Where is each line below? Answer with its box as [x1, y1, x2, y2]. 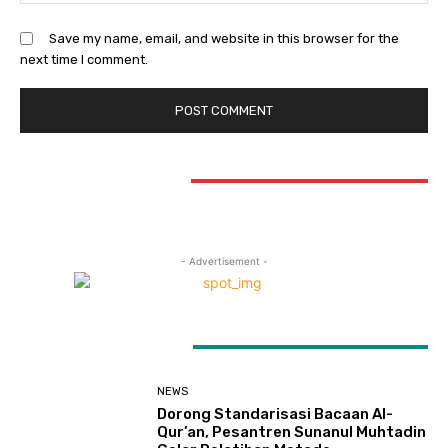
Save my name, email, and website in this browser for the [49, 30, 399, 46]
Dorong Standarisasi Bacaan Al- [157, 405, 394, 424]
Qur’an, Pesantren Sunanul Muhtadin [157, 423, 427, 442]
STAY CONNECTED [20, 170, 171, 191]
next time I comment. [20, 51, 148, 67]
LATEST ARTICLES [20, 336, 173, 357]
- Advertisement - [180, 255, 268, 268]
